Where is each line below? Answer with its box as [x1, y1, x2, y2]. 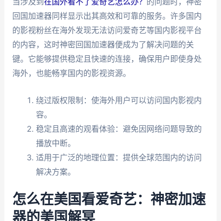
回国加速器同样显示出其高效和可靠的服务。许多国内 [12, 11, 202, 21]
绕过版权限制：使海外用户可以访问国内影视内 [36, 95, 202, 105]
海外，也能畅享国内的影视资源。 [12, 68, 131, 78]
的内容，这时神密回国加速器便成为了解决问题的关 [12, 39, 194, 50]
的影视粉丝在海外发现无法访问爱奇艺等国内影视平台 [12, 25, 202, 36]
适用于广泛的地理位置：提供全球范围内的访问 [36, 152, 202, 162]
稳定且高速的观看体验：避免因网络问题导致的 [36, 123, 202, 134]
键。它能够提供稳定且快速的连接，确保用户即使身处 [12, 54, 202, 64]
